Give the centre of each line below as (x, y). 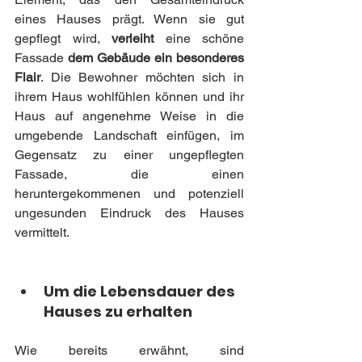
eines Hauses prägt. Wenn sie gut (129, 19)
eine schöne (199, 38)
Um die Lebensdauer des (141, 291)
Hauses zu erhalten (118, 311)
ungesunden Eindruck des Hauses (129, 213)
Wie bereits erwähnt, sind (129, 350)
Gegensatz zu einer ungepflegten (129, 154)
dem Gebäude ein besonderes (154, 57)
